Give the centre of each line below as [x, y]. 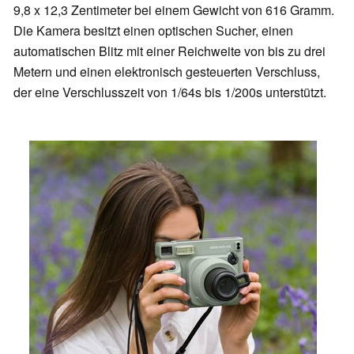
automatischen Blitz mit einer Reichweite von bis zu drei [169, 51]
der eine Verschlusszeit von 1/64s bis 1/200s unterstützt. [170, 92]
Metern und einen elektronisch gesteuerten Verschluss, [167, 72]
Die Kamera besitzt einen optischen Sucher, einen [153, 31]
